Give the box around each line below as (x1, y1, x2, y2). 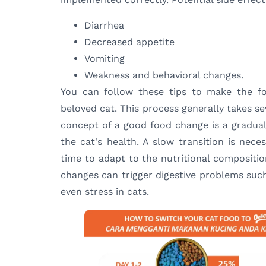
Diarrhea (84, 19, 124, 31)
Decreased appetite (84, 36, 175, 47)
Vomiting (84, 52, 125, 64)
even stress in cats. (61, 185, 149, 197)
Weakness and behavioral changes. (84, 69, 243, 81)
